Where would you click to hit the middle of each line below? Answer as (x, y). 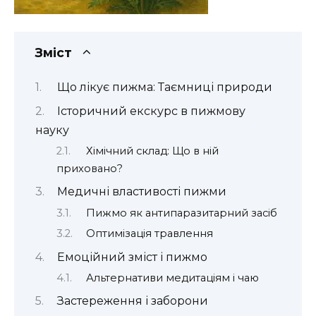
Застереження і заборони (132, 301)
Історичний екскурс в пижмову (151, 111)
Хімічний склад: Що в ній (152, 151)
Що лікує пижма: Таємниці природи (164, 87)
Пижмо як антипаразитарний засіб (181, 213)
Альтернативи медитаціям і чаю (172, 278)
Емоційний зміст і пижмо (132, 257)
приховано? (90, 168)
